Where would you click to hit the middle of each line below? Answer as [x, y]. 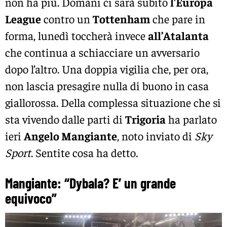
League [23, 18]
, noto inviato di [156, 136]
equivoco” [31, 198]
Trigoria [145, 119]
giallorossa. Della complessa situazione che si [113, 102]
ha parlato [191, 119]
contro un [67, 18]
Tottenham [121, 18]
